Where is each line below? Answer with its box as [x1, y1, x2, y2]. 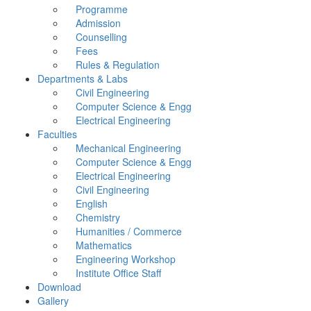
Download [37, 280, 81, 294]
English [76, 196, 108, 211]
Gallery [37, 294, 69, 308]
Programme [76, 2, 128, 17]
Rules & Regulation [76, 58, 160, 72]
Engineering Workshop [76, 252, 176, 267]
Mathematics [76, 238, 132, 253]
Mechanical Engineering [76, 141, 181, 155]
